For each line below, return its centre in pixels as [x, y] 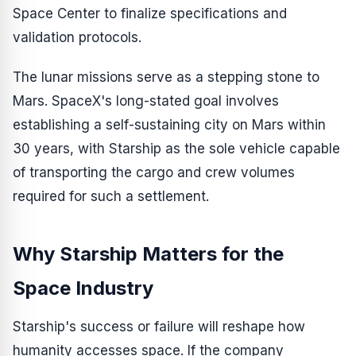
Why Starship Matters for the [148, 253]
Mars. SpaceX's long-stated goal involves [146, 101]
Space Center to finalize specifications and [150, 13]
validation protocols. [77, 37]
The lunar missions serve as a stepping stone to [166, 77]
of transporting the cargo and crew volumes [154, 172]
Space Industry [83, 288]
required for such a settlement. [111, 196]
